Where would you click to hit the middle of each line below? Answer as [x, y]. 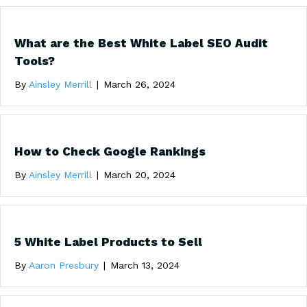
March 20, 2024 [139, 174]
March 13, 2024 [145, 265]
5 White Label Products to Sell [108, 242]
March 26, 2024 [139, 84]
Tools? [35, 61]
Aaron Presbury [64, 265]
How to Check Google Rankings [110, 151]
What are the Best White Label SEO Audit [141, 43]
